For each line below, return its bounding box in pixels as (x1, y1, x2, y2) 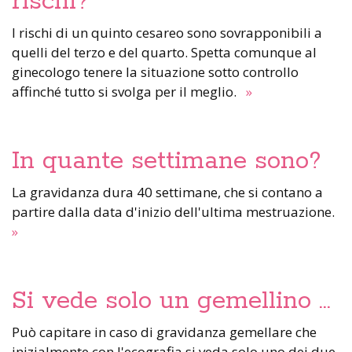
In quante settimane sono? (12, 145, 321, 177)
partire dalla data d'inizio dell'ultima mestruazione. (12, 202, 338, 221)
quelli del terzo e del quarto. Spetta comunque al (12, 42, 317, 61)
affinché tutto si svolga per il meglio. (12, 82, 243, 101)
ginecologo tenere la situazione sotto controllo (12, 62, 299, 81)
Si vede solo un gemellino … (12, 284, 331, 317)
